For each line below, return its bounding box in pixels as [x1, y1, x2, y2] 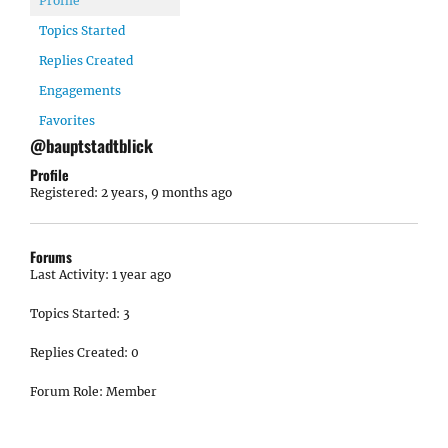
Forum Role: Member [30, 384, 157, 399]
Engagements [39, 83, 121, 98]
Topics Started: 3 [30, 306, 130, 321]
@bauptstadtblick [30, 133, 153, 158]
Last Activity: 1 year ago [30, 267, 171, 282]
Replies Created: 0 [30, 345, 139, 360]
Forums [30, 246, 72, 267]
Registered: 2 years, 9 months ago [30, 185, 232, 200]
